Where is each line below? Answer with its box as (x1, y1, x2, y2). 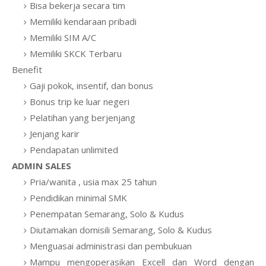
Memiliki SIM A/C (30, 31, 96, 43)
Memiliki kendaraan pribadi (30, 15, 137, 27)
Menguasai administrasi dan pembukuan (30, 240, 192, 252)
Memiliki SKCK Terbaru (30, 47, 122, 59)
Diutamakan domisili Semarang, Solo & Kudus (30, 224, 212, 236)
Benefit (12, 64, 42, 75)
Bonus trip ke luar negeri (30, 96, 129, 107)
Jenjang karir (30, 128, 80, 140)
